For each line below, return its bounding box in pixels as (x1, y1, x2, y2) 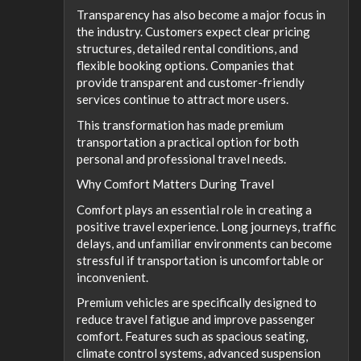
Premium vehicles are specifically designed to (77, 295, 317, 309)
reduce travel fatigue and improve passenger (77, 312, 315, 326)
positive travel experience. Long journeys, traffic (77, 218, 336, 234)
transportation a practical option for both (77, 134, 299, 149)
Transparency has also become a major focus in (77, 7, 326, 22)
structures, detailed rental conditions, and (77, 41, 298, 56)
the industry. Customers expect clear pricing (77, 24, 310, 39)
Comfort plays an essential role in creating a (77, 201, 312, 217)
